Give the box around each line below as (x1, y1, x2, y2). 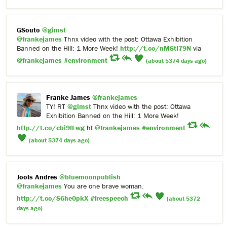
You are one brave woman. (62, 181, 144, 191)
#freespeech (90, 194, 128, 203)
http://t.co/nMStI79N (120, 44, 191, 53)
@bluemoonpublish (59, 172, 121, 182)
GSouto (17, 25, 40, 35)
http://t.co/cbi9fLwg (17, 123, 85, 133)
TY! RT (46, 102, 67, 111)
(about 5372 (167, 195, 200, 203)
